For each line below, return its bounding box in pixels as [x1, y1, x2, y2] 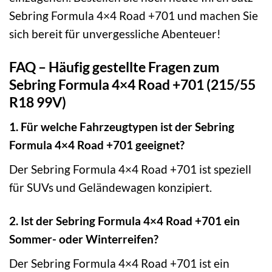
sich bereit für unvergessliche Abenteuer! [9, 26, 221, 41]
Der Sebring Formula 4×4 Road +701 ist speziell [9, 162, 251, 176]
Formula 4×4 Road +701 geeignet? [9, 138, 185, 152]
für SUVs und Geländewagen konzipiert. [9, 180, 212, 194]
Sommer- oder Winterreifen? [9, 231, 158, 246]
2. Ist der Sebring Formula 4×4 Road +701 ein [9, 213, 240, 228]
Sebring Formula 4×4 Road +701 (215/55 [9, 75, 256, 93]
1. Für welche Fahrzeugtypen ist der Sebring [9, 120, 234, 134]
